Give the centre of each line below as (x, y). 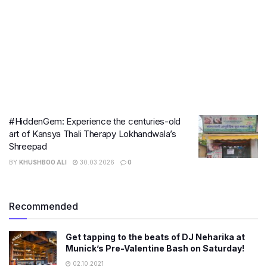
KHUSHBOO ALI (43, 162)
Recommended (44, 206)
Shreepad (28, 146)
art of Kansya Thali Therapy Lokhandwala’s (93, 134)
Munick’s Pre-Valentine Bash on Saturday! (155, 248)
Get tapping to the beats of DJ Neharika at (155, 237)
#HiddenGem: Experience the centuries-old (95, 121)
